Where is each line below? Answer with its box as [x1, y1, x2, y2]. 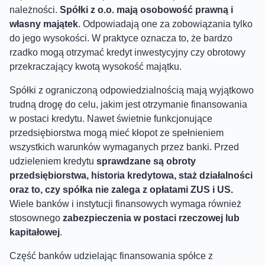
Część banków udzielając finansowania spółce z [9, 250, 213, 261]
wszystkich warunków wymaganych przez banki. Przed [9, 141, 239, 152]
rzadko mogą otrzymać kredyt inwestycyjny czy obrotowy [9, 47, 245, 57]
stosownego [9, 212, 60, 223]
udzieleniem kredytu [9, 156, 96, 166]
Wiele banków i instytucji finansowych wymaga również [9, 198, 241, 209]
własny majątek [9, 18, 78, 29]
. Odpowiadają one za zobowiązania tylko [78, 18, 253, 29]
